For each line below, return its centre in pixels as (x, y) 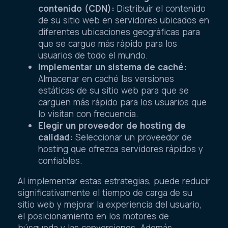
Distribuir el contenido (160, 8)
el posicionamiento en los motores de (93, 216)
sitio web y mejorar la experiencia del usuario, (110, 204)
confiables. (60, 160)
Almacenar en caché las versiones (106, 78)
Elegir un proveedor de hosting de (112, 125)
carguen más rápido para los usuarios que (122, 102)
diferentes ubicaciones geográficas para (119, 32)
